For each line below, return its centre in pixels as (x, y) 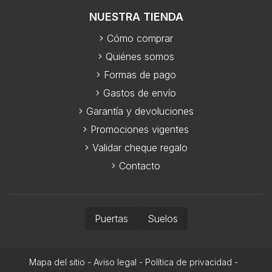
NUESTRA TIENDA (136, 16)
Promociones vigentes (140, 129)
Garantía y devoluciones (140, 111)
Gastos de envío (140, 93)
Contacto (140, 165)
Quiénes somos (140, 56)
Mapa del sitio (57, 262)
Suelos (162, 218)
